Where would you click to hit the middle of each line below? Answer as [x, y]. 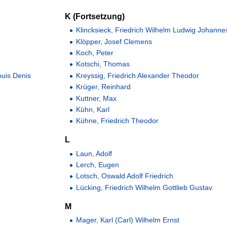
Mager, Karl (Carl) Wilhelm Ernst [128, 220]
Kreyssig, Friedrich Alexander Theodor [138, 75]
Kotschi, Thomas [103, 64]
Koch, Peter [95, 52]
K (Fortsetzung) [95, 16]
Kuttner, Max [97, 98]
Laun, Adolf [94, 153]
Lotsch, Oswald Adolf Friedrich [125, 176]
